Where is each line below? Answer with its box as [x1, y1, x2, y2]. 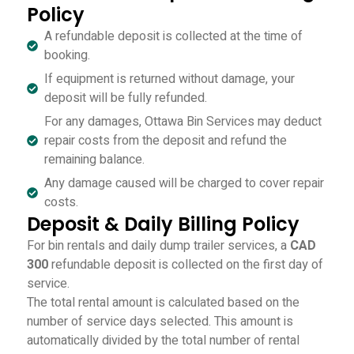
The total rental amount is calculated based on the [26, 293, 299, 312]
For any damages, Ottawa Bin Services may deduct [44, 112, 322, 131]
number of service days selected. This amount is [26, 312, 293, 331]
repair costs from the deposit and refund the [44, 131, 288, 150]
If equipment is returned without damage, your [44, 70, 296, 88]
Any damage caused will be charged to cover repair [44, 174, 325, 193]
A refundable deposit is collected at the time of [44, 27, 303, 46]
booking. [44, 46, 91, 65]
